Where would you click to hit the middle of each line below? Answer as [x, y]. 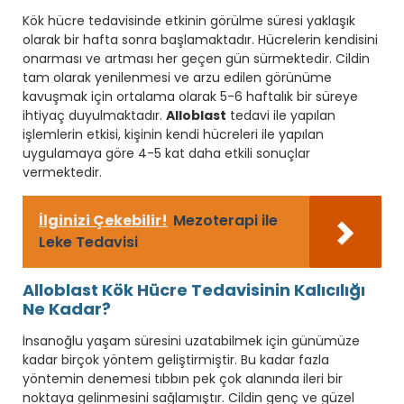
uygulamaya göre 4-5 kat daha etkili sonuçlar [166, 153]
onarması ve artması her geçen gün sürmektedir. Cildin [196, 58]
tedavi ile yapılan [281, 115]
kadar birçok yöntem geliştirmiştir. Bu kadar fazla [176, 359]
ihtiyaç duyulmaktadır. [94, 115]
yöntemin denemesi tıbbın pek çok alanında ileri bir [183, 378]
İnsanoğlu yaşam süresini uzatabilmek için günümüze [191, 340]
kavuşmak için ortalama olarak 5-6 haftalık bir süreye [190, 96]
